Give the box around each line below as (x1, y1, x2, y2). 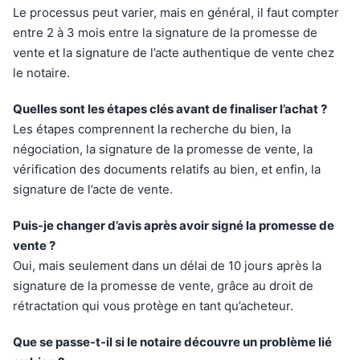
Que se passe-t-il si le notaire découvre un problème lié (13, 334, 332, 350)
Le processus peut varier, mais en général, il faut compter (13, 5, 339, 21)
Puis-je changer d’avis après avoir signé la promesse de (13, 218, 334, 234)
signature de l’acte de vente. (13, 182, 173, 198)
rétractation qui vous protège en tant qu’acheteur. (13, 298, 293, 314)
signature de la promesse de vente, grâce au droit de (13, 278, 313, 294)
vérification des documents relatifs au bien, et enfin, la (13, 162, 321, 178)
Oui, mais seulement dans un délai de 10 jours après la (13, 258, 321, 274)
